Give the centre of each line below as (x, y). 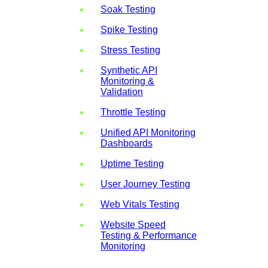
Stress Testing (130, 50)
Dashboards (127, 143)
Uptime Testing (132, 163)
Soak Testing (128, 9)
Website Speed (133, 224)
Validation (122, 92)
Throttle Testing (133, 112)
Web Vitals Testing (140, 204)
